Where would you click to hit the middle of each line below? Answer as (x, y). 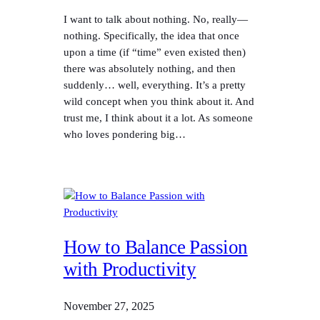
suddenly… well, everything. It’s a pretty (154, 85)
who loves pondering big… (124, 135)
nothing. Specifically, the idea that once (151, 36)
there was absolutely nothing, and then (149, 69)
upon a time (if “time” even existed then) (154, 52)
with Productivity (130, 270)
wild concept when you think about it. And (159, 102)
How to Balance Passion (155, 247)
